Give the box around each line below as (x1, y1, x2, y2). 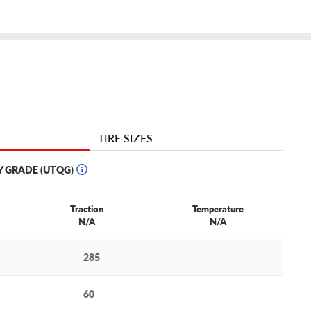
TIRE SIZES (97, 130, 153, 146)
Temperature (192, 202, 244, 216)
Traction (70, 202, 104, 216)
